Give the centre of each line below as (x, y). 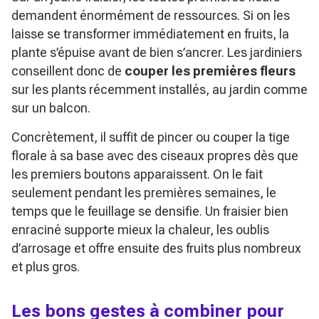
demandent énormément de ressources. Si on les (151, 15)
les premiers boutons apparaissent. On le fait (137, 174)
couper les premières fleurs (210, 70)
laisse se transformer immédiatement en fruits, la (150, 33)
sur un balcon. (51, 108)
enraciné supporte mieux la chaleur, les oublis (140, 229)
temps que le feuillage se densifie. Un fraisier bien (150, 211)
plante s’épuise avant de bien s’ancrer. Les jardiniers (157, 52)
